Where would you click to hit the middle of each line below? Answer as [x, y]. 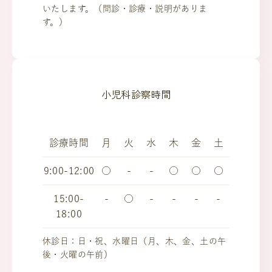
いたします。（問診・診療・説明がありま [125, 8]
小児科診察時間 [136, 94]
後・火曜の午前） [78, 254]
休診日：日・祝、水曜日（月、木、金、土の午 [134, 241]
